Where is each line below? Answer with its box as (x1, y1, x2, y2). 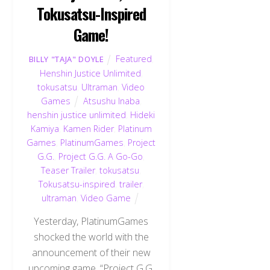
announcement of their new (31, 246, 151, 260)
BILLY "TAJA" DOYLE (28, 53, 104, 64)
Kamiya (30, 122, 59, 134)
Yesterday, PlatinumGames (34, 215, 149, 228)
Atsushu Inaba (83, 95, 140, 107)
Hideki (130, 108, 155, 121)
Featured (116, 52, 152, 64)
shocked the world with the (33, 230, 149, 244)
